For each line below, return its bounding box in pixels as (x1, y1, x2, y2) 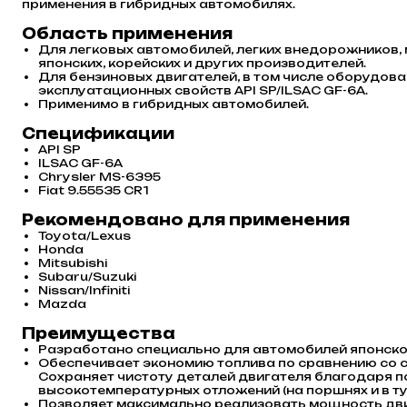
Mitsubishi (38, 255, 107, 270)
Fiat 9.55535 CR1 (38, 183, 149, 197)
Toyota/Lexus (38, 228, 131, 243)
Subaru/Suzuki (38, 269, 136, 283)
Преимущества (22, 323, 175, 342)
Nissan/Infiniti (38, 283, 130, 297)
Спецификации (22, 124, 174, 143)
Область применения (22, 24, 233, 43)
